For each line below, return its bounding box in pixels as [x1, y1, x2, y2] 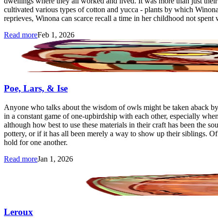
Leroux [4, 206, 33, 217]
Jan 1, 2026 [37, 154, 73, 163]
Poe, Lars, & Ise [4, 83, 68, 93]
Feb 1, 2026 [37, 31, 74, 39]
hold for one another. [4, 138, 68, 146]
